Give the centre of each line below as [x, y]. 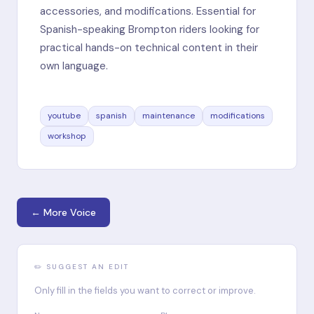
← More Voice [63, 212]
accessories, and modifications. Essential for [148, 11]
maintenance [169, 115]
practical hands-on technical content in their [149, 47]
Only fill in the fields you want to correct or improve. [145, 290]
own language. [74, 66]
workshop [67, 136]
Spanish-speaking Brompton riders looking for [150, 29]
